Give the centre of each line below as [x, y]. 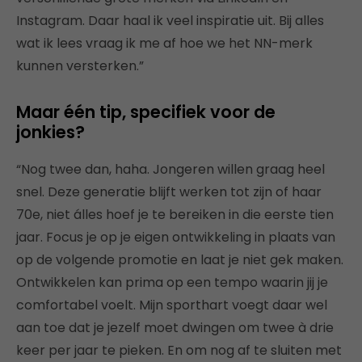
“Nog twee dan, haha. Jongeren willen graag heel [170, 169]
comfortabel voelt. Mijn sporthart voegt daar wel [172, 305]
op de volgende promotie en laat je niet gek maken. [180, 259]
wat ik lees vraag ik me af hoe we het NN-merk [164, 43]
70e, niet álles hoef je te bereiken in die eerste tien [175, 214]
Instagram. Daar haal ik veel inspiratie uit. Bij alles [170, 20]
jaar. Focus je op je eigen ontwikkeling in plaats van [176, 237]
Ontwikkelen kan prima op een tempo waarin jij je [172, 282]
